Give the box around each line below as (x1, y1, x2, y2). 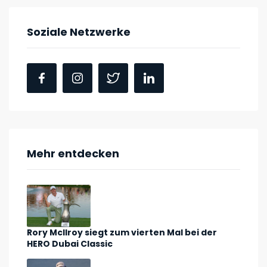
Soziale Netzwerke (27, 24, 131, 39)
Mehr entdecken (27, 145, 119, 161)
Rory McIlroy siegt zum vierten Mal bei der (27, 226, 217, 239)
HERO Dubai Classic (27, 238, 113, 250)
